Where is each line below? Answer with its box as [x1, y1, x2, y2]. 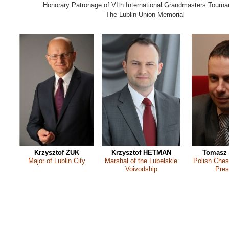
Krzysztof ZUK [34, 149, 79, 156]
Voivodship [125, 165, 157, 173]
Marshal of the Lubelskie [105, 157, 177, 165]
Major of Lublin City [28, 157, 85, 165]
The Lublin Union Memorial [105, 11, 185, 18]
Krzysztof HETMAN [111, 149, 171, 156]
